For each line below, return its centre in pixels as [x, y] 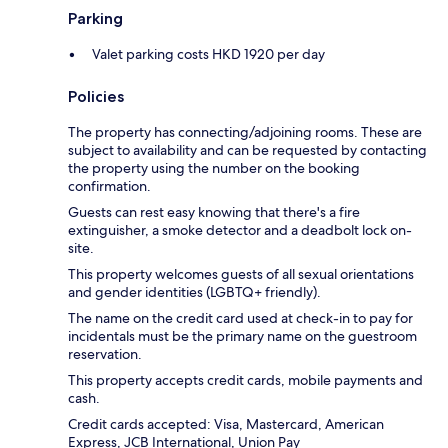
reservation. [105, 353]
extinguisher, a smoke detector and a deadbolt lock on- [240, 229]
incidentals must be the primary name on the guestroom [242, 335]
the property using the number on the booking [214, 167]
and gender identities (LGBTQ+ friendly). [194, 291]
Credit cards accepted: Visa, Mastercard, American [226, 423]
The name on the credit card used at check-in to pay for [240, 317]
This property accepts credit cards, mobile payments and [245, 379]
